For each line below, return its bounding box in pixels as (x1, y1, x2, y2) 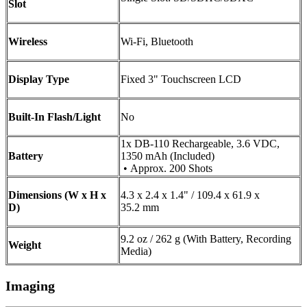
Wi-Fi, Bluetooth (121, 35, 193, 47)
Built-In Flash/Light (8, 110, 101, 123)
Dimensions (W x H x (8, 188, 106, 201)
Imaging (5, 278, 55, 293)
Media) (121, 245, 151, 257)
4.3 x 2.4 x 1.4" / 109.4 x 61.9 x (121, 188, 260, 201)
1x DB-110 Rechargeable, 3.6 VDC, (121, 137, 280, 149)
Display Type (8, 73, 69, 85)
